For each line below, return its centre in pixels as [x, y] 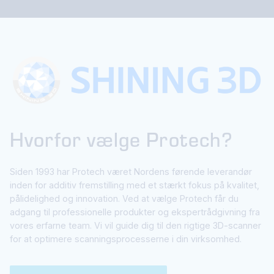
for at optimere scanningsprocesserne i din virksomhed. [126, 239]
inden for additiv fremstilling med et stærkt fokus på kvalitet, [135, 185]
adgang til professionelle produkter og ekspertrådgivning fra [135, 212]
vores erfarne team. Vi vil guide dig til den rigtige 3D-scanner [135, 226]
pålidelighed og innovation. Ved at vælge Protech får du [124, 199]
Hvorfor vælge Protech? [121, 139]
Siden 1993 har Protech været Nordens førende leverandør [131, 172]
